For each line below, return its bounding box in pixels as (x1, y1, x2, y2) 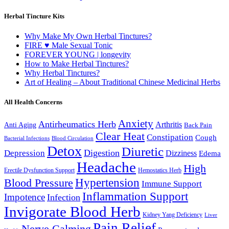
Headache (77, 159, 136, 176)
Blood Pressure (4, 176, 73, 190)
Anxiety (118, 118, 153, 130)
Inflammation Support (82, 190, 188, 203)
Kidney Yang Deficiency (143, 211, 202, 219)
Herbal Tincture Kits (4, 12, 64, 20)
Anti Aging (4, 121, 36, 129)
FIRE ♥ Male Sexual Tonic (25, 40, 112, 50)
